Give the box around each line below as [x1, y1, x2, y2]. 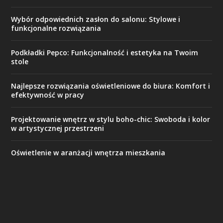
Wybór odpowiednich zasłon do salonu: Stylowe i [11, 14, 181, 24]
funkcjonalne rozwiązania [11, 23, 102, 33]
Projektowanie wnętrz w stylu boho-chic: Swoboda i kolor [11, 114, 211, 124]
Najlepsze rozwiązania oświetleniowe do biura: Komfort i [11, 81, 211, 91]
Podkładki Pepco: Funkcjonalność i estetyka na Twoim [11, 47, 199, 57]
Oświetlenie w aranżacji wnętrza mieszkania [11, 147, 166, 157]
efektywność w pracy [11, 90, 85, 100]
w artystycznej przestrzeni [11, 123, 105, 133]
